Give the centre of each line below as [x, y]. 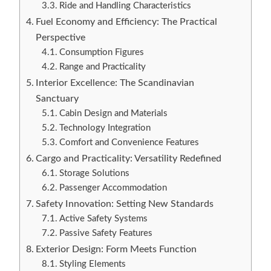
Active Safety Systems [103, 219]
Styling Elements [92, 264]
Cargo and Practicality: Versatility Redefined [129, 159]
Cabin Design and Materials [113, 114]
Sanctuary [57, 99]
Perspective [61, 38]
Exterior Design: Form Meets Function [116, 250]
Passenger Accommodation [113, 188]
